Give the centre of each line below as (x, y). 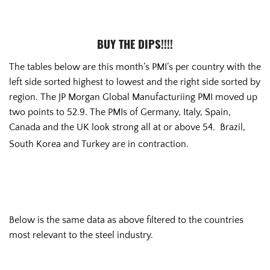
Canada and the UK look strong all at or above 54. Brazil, (127, 127)
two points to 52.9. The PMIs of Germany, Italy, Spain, (120, 112)
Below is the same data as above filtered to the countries (126, 220)
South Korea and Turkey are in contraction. (99, 144)
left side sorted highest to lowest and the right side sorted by (135, 82)
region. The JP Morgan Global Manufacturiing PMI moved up (133, 97)
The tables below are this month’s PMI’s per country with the (135, 67)
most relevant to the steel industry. (81, 235)
